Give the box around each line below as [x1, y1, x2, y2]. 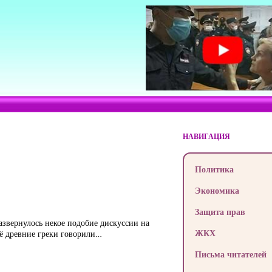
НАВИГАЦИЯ [182, 131, 230, 141]
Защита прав [194, 206, 245, 217]
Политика [194, 163, 234, 175]
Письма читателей [194, 248, 267, 260]
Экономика [194, 185, 239, 196]
